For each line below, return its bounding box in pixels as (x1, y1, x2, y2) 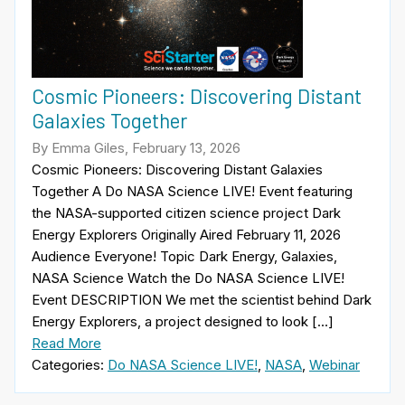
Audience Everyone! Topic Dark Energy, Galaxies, (32, 247, 337, 265)
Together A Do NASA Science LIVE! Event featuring (32, 182, 353, 200)
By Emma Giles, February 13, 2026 (32, 138, 240, 156)
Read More (32, 334, 101, 352)
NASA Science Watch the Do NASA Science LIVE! (32, 268, 344, 287)
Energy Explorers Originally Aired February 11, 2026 (32, 225, 341, 243)
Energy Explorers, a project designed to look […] (32, 312, 334, 330)
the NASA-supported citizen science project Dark (32, 203, 341, 221)
